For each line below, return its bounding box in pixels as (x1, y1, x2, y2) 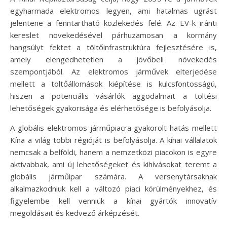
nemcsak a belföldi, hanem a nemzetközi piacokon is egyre (10, 147, 217, 158)
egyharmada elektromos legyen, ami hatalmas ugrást (10, 6, 217, 16)
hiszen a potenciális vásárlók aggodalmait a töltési (10, 91, 217, 101)
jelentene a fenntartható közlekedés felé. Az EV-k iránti (10, 18, 217, 28)
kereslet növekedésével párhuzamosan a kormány (10, 30, 217, 41)
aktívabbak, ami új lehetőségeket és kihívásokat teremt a (10, 159, 217, 170)
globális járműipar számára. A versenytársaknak (10, 171, 217, 182)
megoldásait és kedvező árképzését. (10, 208, 139, 218)
